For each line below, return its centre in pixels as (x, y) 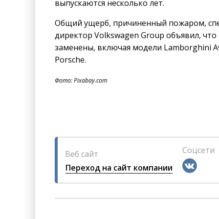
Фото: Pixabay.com (81, 81)
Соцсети (198, 150)
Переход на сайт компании (119, 167)
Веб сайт (82, 154)
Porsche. (70, 60)
